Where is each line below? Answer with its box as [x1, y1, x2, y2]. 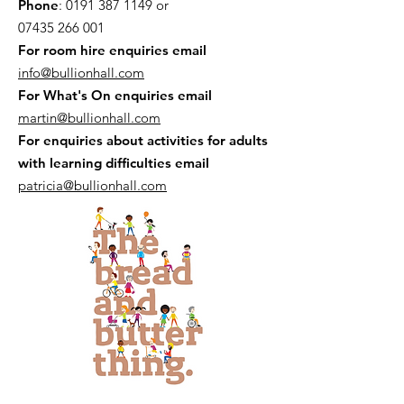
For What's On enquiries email [18, 86, 212, 104]
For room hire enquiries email [18, 41, 207, 59]
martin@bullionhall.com [18, 108, 161, 126]
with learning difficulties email [18, 153, 209, 171]
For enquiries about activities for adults [18, 131, 268, 149]
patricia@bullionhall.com [18, 176, 167, 194]
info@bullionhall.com [18, 63, 144, 81]
